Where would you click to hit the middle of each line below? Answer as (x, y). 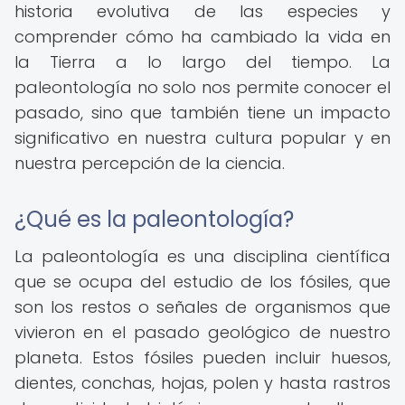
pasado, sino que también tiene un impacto (202, 113)
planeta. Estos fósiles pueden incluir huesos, (202, 358)
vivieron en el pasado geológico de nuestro (202, 332)
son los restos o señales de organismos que (202, 307)
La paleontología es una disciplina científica (202, 256)
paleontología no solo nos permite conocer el (202, 87)
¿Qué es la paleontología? (154, 219)
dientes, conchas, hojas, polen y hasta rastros (202, 383)
